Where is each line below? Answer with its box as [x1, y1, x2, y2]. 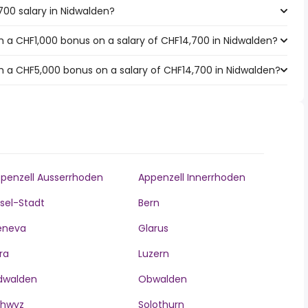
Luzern [137, 247, 169, 261]
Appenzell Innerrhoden [137, 170, 245, 184]
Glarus [137, 221, 168, 235]
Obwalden [137, 272, 187, 286]
